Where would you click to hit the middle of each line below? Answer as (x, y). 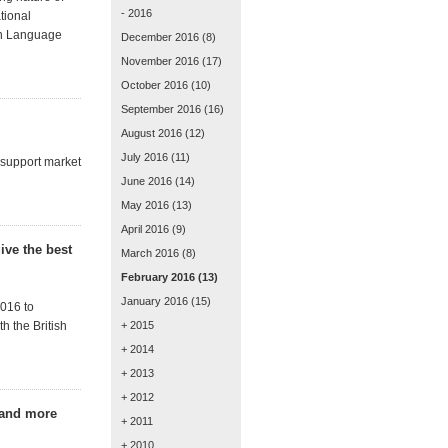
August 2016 (151, 133)
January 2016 (154, 301)
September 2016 (161, 109)
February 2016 (158, 277)
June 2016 (146, 181)
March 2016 (150, 253)
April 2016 (145, 229)
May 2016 (145, 205)
